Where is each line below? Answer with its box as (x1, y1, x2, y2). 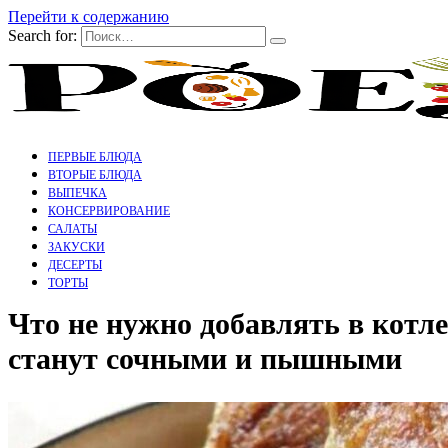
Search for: (8, 27, 77, 44)
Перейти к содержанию (8, 8, 169, 25)
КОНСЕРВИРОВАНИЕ (48, 204, 170, 218)
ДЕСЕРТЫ (48, 258, 102, 272)
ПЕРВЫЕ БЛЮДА (48, 150, 142, 164)
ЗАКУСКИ (48, 240, 105, 254)
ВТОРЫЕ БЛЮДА (48, 168, 142, 182)
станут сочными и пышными (8, 342, 402, 376)
